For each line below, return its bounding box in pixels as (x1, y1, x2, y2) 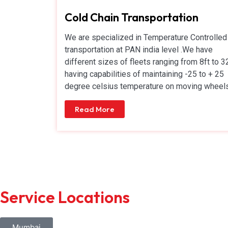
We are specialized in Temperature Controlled (65, 32, 227, 42)
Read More (75, 104, 115, 114)
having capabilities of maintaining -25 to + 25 (65, 69, 224, 79)
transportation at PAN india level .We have (65, 44, 213, 54)
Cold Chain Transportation (65, 10, 198, 24)
